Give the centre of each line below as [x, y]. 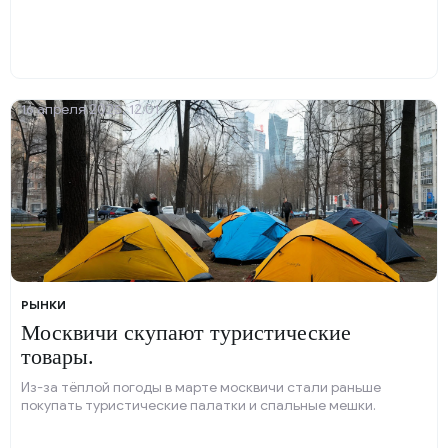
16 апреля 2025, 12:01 [90, 109]
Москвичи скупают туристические [186, 332]
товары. [57, 356]
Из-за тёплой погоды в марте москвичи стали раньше [201, 387]
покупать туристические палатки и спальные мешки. [198, 405]
